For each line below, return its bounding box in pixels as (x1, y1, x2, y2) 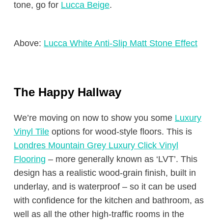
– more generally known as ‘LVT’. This (46, 154, 197, 164)
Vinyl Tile (14, 127, 49, 137)
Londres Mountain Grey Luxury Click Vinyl (14, 140, 178, 150)
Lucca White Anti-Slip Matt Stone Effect (44, 38, 197, 48)
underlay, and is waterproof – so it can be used (14, 182, 196, 192)
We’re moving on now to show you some (14, 113, 175, 123)
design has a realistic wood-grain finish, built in (14, 168, 196, 178)
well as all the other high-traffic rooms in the (14, 209, 184, 219)
